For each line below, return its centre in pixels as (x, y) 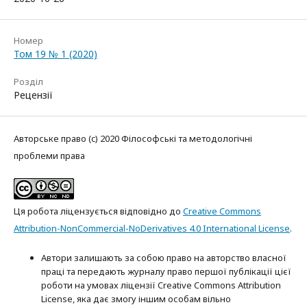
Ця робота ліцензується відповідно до (98, 211)
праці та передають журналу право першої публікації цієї (166, 272)
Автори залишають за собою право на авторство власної (164, 258)
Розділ (28, 82)
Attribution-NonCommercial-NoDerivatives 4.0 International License (152, 229)
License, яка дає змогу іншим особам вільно (136, 299)
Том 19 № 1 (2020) (56, 54)
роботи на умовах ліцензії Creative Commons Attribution (161, 285)
